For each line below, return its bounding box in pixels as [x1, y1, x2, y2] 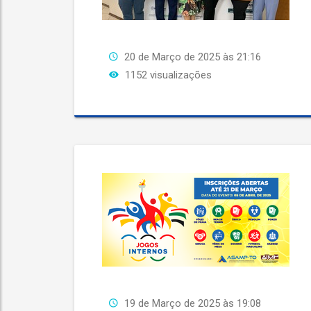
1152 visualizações [122, 69, 212, 81]
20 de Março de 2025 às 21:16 [124, 51, 261, 63]
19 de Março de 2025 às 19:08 [124, 297, 261, 310]
